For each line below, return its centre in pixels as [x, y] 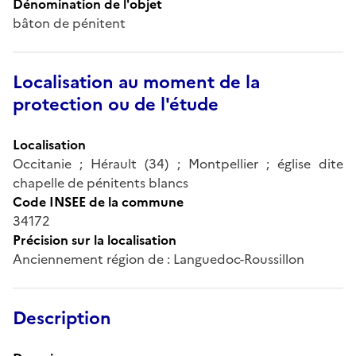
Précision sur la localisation [95, 240]
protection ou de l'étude [116, 104]
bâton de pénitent [69, 23]
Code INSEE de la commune [98, 201]
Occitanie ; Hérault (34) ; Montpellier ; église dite [178, 163]
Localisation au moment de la [136, 82]
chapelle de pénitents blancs [101, 182]
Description [62, 318]
